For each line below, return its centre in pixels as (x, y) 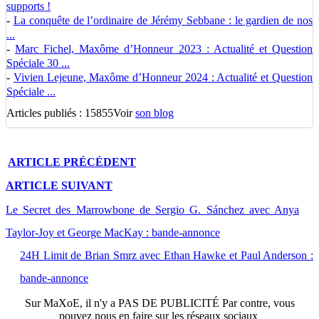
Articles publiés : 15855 (60, 113)
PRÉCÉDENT (100, 162)
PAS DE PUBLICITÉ (168, 303)
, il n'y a (99, 303)
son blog (155, 113)
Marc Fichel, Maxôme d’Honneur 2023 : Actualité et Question (164, 49)
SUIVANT (87, 186)
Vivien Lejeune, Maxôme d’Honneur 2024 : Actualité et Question (163, 77)
